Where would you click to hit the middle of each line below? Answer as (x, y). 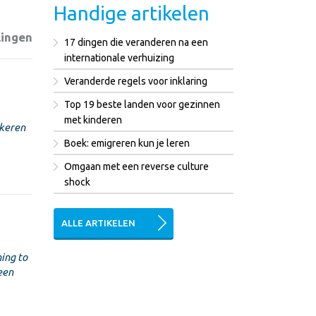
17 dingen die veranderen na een (136, 42)
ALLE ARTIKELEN (98, 223)
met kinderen (93, 120)
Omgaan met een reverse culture (136, 166)
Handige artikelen (132, 13)
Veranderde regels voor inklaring (136, 81)
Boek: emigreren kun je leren (127, 143)
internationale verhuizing (119, 57)
